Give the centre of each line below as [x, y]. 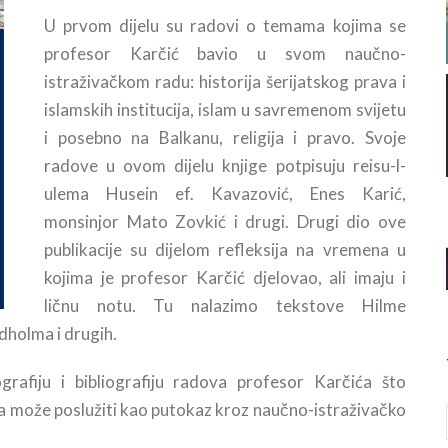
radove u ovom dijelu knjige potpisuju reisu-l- [225, 166]
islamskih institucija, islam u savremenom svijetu [225, 110]
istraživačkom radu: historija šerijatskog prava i [225, 82]
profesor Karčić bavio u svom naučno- [225, 54]
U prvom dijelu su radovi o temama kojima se [225, 26]
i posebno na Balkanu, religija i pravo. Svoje [225, 138]
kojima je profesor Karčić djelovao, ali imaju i [225, 278]
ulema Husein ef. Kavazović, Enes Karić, [225, 194]
